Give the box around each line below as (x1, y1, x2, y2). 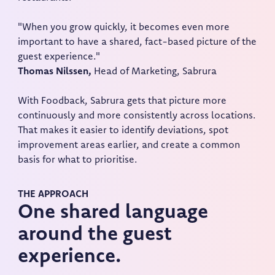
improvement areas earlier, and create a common (18, 141, 241, 151)
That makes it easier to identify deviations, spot (18, 126, 229, 136)
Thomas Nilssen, (18, 67, 92, 77)
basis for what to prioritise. (18, 155, 137, 166)
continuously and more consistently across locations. (18, 111, 256, 122)
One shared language (18, 203, 209, 223)
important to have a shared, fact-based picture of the (18, 37, 257, 48)
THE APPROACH (18, 190, 89, 200)
